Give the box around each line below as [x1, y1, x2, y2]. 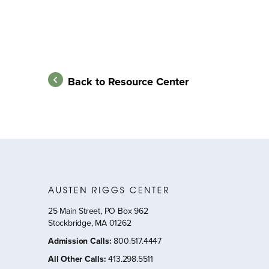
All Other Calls [48, 252, 104, 265]
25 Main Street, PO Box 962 [48, 204, 148, 217]
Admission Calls [48, 234, 109, 247]
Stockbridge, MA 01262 [48, 216, 131, 229]
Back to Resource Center [68, 73, 189, 89]
